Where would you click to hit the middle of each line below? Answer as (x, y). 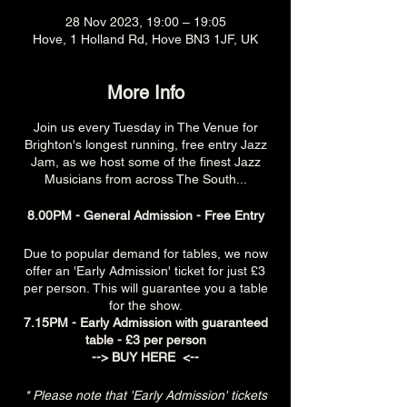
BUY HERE (145, 357)
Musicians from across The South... (145, 179)
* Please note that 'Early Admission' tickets (145, 395)
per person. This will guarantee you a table (145, 288)
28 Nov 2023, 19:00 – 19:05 (145, 22)
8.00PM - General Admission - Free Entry (145, 215)
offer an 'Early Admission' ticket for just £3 (145, 271)
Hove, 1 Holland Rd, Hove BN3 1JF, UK (145, 39)
